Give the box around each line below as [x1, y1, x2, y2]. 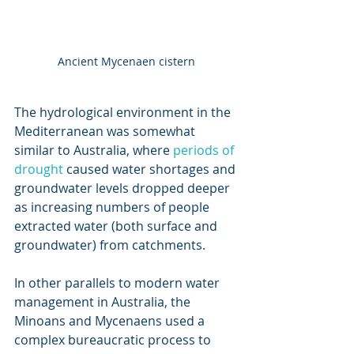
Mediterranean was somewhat [14, 122, 198, 140]
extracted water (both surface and [14, 217, 220, 235]
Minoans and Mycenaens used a [14, 311, 208, 330]
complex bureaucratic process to [14, 330, 214, 348]
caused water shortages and [63, 160, 239, 178]
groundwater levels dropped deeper [14, 179, 233, 197]
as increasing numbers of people [14, 198, 213, 216]
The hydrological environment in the [14, 103, 234, 121]
